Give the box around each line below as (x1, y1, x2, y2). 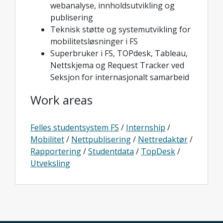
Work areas (30, 92, 93, 108)
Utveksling (30, 158, 70, 169)
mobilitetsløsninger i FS (50, 36, 138, 47)
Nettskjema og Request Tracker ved (50, 60, 184, 71)
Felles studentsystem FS (30, 122, 119, 133)
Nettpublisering (71, 134, 131, 145)
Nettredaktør (138, 134, 188, 145)
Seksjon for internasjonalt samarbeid (50, 72, 189, 83)
